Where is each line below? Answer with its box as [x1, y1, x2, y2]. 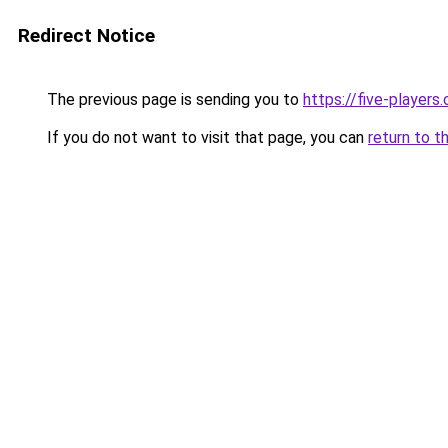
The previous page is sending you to [43, 90, 303, 109]
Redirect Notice [18, 24, 155, 47]
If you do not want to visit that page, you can [43, 128, 368, 147]
